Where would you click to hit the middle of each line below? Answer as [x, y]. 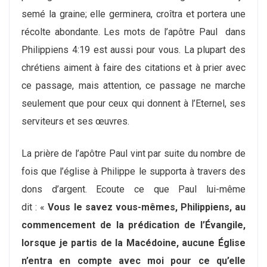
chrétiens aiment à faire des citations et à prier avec [133, 68]
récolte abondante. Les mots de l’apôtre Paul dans [133, 32]
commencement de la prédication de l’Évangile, [133, 225]
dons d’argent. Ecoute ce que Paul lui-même [133, 189]
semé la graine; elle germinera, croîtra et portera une [133, 14]
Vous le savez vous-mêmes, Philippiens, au [147, 207]
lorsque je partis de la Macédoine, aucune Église [133, 243]
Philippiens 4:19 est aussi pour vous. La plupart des [133, 50]
